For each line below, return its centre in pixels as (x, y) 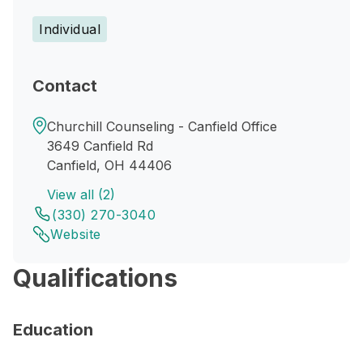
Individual (70, 29)
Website (76, 234)
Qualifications (95, 278)
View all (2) (81, 194)
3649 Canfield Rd (100, 146)
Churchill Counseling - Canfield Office (162, 126)
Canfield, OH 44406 (109, 165)
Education (53, 330)
